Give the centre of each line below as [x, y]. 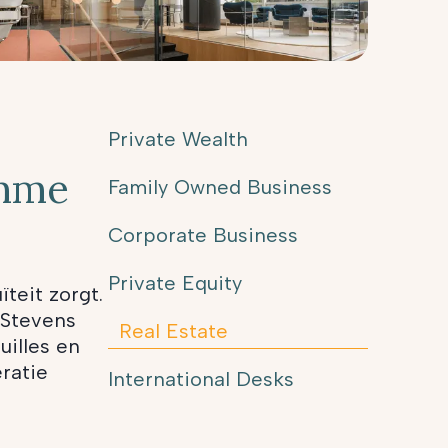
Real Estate [173, 331]
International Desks [201, 379]
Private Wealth [178, 139]
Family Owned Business [220, 187]
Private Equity [175, 283]
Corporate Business [203, 235]
